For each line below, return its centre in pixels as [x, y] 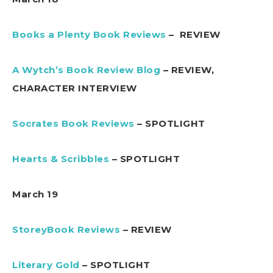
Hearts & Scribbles [61, 158]
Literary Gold [46, 264]
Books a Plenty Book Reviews [89, 34]
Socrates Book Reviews [73, 123]
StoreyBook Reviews [66, 229]
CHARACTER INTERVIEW [75, 88]
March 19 [35, 194]
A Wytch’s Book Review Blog [86, 69]
